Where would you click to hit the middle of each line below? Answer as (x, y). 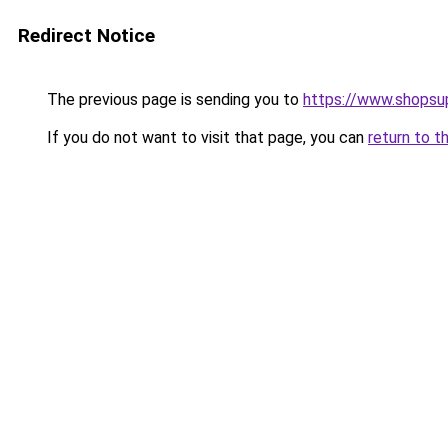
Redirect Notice (86, 35)
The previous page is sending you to (173, 99)
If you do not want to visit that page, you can (205, 137)
